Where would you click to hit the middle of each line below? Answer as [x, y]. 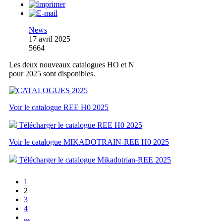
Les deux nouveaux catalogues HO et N [72, 65]
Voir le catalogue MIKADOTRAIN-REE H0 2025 [89, 142]
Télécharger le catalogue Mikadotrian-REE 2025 [94, 160]
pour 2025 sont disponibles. [52, 74]
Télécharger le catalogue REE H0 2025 [80, 125]
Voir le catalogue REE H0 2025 [59, 108]
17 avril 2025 [50, 39]
